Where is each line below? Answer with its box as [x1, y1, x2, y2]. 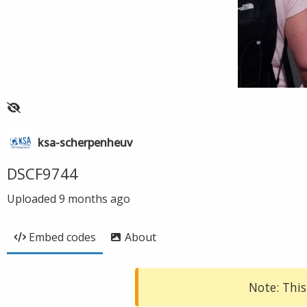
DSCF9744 [7, 163, 78, 184]
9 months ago [59, 191, 130, 206]
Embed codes [29, 230, 96, 245]
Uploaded [7, 191, 59, 206]
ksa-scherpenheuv [38, 135, 132, 150]
